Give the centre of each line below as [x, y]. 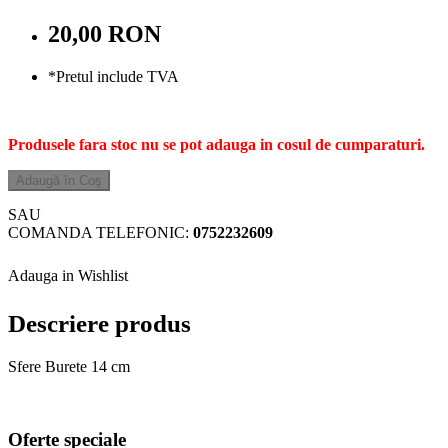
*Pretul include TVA [113, 76]
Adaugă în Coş [59, 180]
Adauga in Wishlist [68, 275]
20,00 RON [104, 34]
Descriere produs [99, 323]
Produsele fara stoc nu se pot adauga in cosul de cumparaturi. [216, 144]
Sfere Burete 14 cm [69, 366]
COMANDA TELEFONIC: [100, 232]
